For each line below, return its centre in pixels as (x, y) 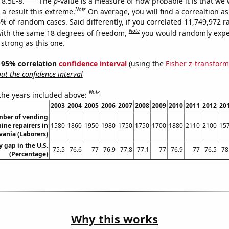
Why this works (114, 219)
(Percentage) (28, 154)
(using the (146, 63)
